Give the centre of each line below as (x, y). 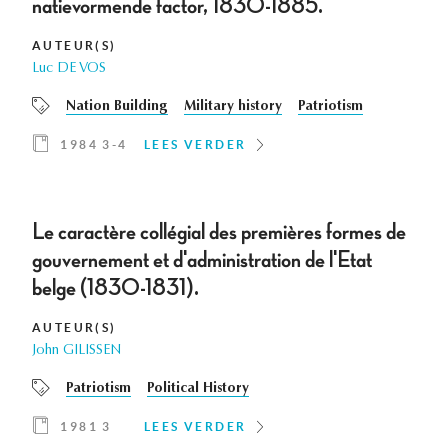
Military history (233, 107)
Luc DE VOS (69, 69)
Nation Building (117, 107)
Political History (198, 389)
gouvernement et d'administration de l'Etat (202, 260)
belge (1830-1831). (115, 288)
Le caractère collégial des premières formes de (219, 232)
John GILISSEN (76, 351)
